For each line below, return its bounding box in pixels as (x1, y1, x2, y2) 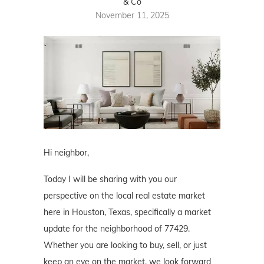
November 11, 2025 (95, 9, 169, 21)
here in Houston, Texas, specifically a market (44, 206, 211, 217)
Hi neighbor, (44, 147, 89, 158)
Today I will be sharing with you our (44, 173, 177, 184)
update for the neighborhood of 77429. (44, 223, 190, 234)
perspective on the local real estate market (44, 190, 205, 201)
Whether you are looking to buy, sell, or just (44, 239, 207, 250)
